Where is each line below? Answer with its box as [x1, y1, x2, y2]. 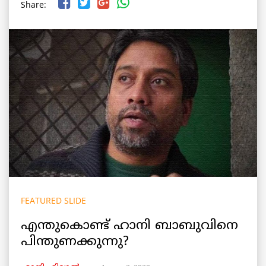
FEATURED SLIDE [21, 195, 86, 207]
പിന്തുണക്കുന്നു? [21, 234, 133, 251]
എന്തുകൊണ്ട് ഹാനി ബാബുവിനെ [21, 218, 238, 235]
